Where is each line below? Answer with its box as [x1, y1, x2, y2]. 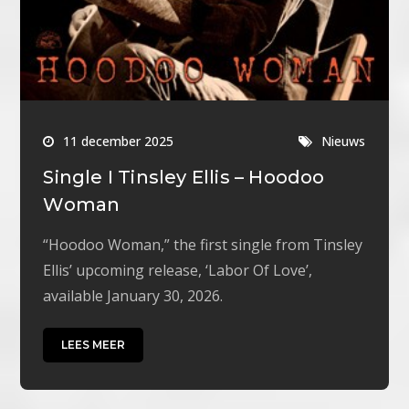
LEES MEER [61, 338, 126, 352]
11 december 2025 [63, 132, 174, 151]
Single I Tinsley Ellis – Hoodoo [43, 166, 325, 189]
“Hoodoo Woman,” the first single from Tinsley [43, 235, 363, 256]
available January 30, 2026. [43, 286, 224, 307]
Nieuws [321, 132, 366, 151]
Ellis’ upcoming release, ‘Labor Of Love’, [43, 260, 313, 281]
